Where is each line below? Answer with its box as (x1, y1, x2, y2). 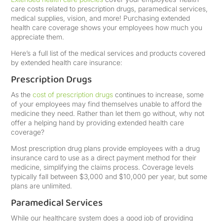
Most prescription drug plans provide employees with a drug (11, 144, 200, 152)
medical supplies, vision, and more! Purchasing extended (11, 14, 190, 22)
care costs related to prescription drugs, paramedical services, (11, 4, 208, 13)
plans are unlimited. (11, 182, 73, 190)
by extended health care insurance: (11, 58, 123, 67)
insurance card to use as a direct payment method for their (11, 153, 197, 162)
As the (11, 90, 33, 99)
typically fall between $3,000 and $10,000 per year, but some (11, 172, 208, 181)
